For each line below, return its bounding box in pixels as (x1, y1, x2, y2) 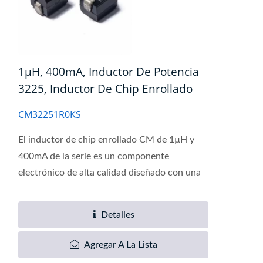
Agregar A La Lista (83, 240, 157, 249)
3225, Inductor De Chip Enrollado (18, 80, 193, 96)
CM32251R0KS (18, 107, 81, 121)
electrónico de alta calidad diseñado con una (18, 167, 201, 177)
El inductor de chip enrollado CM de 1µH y (18, 134, 194, 144)
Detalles (100, 210, 134, 220)
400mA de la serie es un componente (18, 151, 169, 161)
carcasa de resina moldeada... (18, 184, 138, 194)
